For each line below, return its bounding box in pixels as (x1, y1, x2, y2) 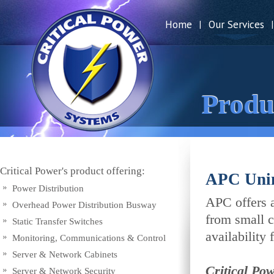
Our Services (209, 17, 264, 31)
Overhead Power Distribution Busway (12, 200, 157, 210)
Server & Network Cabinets (12, 250, 117, 259)
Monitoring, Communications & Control (12, 233, 166, 243)
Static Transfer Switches (12, 217, 103, 226)
